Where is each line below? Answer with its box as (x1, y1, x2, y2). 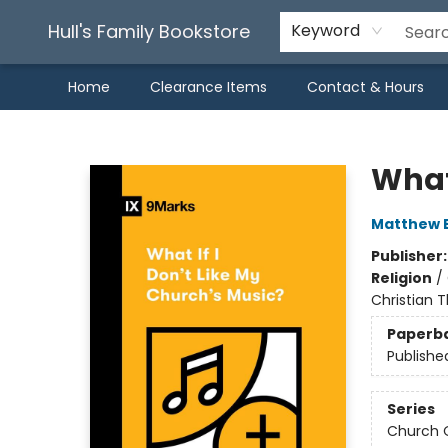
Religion (370, 268, 432, 288)
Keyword (291, 19, 360, 42)
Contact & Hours (307, 77, 424, 97)
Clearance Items (150, 77, 267, 97)
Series (386, 399, 435, 420)
